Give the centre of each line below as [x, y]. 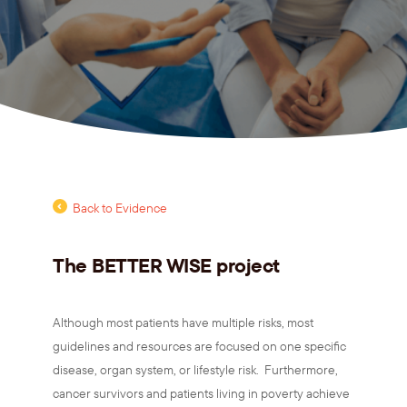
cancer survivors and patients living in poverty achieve [201, 393]
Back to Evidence [120, 208]
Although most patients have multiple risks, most [183, 323]
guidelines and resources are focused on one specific [199, 346]
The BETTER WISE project [166, 265]
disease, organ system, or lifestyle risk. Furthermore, [195, 370]
